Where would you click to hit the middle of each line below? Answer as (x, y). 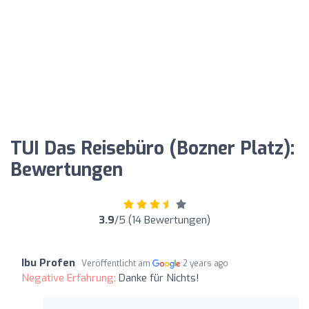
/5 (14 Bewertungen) (162, 220)
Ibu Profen (48, 262)
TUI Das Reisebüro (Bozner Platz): (152, 148)
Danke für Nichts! (159, 278)
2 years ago (206, 263)
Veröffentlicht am (117, 263)
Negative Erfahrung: (70, 278)
